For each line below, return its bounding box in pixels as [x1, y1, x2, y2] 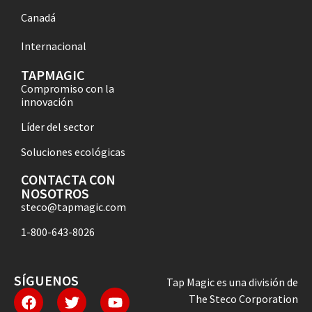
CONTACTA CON [21, 171, 116, 189]
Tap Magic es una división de [166, 275, 298, 290]
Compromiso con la [21, 81, 114, 96]
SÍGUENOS [14, 272, 79, 290]
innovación [21, 95, 73, 109]
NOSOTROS [21, 185, 89, 203]
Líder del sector [21, 120, 94, 134]
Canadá [21, 10, 56, 25]
